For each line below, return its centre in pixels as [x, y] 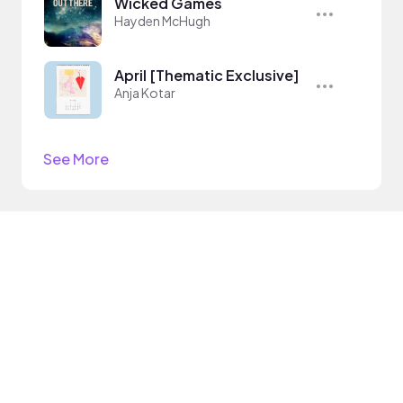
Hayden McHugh [162, 21]
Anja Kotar [145, 93]
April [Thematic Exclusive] [206, 75]
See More [76, 159]
